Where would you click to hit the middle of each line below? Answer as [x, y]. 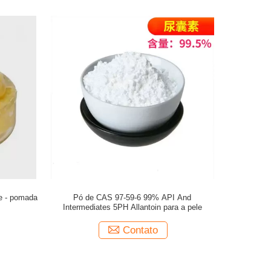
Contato [141, 230]
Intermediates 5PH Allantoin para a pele [132, 207]
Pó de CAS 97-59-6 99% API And [132, 198]
